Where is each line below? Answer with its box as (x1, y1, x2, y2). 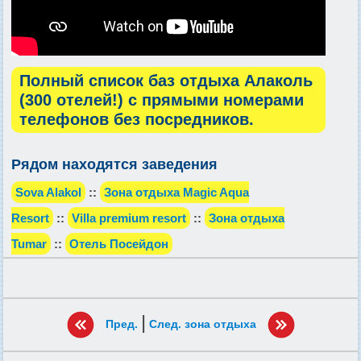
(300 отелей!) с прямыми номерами (19, 91, 304, 110)
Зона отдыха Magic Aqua (104, 185, 249, 200)
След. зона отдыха (148, 317, 256, 330)
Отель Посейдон (69, 237, 168, 251)
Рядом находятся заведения (11, 156, 218, 173)
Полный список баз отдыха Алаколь (19, 72, 313, 90)
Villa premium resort (72, 211, 186, 226)
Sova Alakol (15, 185, 81, 200)
